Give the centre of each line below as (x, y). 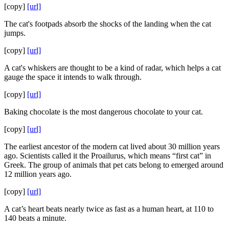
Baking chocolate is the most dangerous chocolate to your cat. (104, 111)
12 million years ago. (38, 174)
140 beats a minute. (35, 218)
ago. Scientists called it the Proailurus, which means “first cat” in (108, 155)
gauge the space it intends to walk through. (73, 77)
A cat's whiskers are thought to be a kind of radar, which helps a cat (112, 67)
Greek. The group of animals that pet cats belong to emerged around (114, 165)
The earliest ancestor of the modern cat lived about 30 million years (112, 146)
